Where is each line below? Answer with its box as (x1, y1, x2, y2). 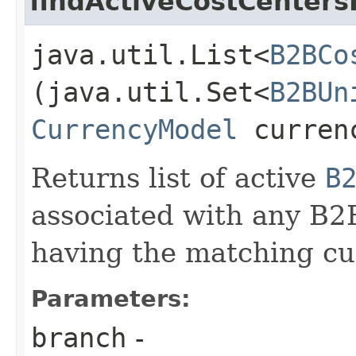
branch (31, 321, 126, 354)
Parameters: (31, 284, 191, 312)
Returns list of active (31, 161, 325, 194)
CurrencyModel (31, 113, 238, 145)
